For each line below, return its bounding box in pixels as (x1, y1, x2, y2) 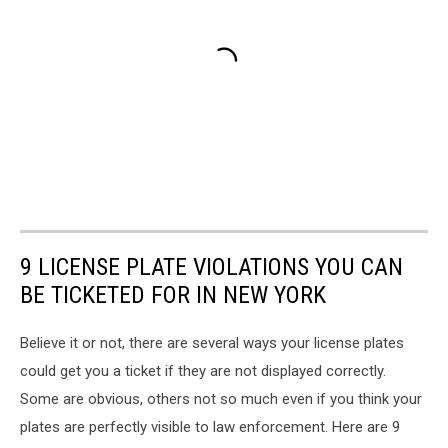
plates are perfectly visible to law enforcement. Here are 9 (20, 418, 400, 436)
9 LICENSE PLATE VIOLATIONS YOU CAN (20, 253, 403, 281)
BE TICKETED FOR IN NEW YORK (20, 281, 326, 309)
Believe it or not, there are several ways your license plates (20, 334, 404, 352)
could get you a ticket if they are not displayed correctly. (20, 362, 386, 380)
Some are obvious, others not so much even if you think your (20, 390, 422, 408)
